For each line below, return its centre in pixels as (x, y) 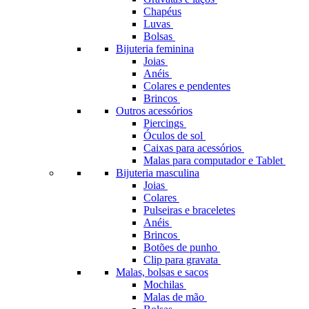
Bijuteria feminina (155, 49)
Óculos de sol (175, 136)
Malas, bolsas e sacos (162, 272)
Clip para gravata (182, 260)
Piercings (165, 123)
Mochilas (165, 285)
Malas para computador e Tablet (215, 160)
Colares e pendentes (187, 86)
